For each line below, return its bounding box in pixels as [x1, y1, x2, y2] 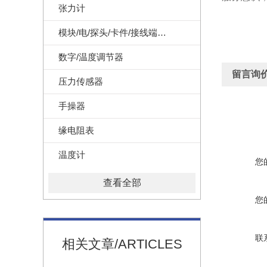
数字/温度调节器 [58, 52, 123, 62]
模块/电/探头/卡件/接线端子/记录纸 [157, 27, 166, 38]
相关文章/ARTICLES [61, 237, 182, 252]
